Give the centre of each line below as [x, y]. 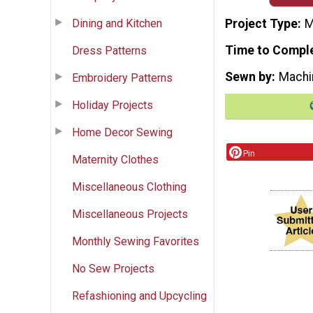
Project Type [261, 24]
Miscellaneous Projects [130, 214]
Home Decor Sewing [122, 132]
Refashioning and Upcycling [139, 296]
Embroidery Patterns [122, 78]
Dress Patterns [109, 50]
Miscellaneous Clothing [129, 187]
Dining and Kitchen [117, 23]
